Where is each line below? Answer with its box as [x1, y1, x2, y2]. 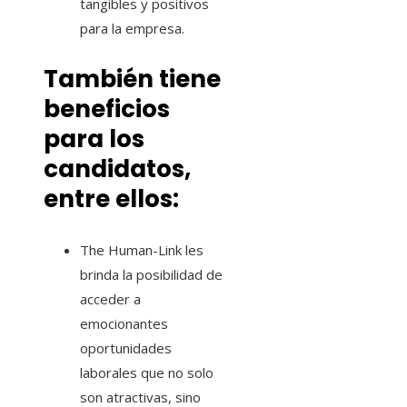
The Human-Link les [80, 241, 203, 260]
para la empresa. [80, 19, 184, 38]
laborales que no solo [80, 363, 213, 382]
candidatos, [44, 153, 191, 186]
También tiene [44, 63, 221, 96]
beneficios [44, 93, 170, 126]
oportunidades [80, 339, 172, 358]
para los [44, 123, 144, 156]
